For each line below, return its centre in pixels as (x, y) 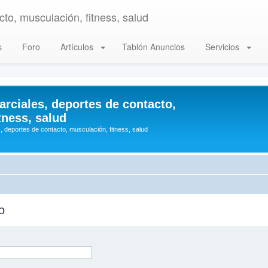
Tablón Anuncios (152, 47)
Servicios (222, 47)
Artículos (77, 47)
